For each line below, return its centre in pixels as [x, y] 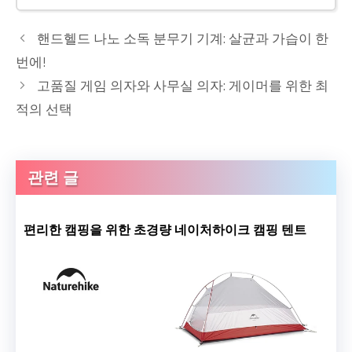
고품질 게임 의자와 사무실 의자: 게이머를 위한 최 [183, 85]
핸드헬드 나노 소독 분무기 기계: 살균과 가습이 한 [183, 38]
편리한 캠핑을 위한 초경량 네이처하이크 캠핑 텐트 [165, 229]
